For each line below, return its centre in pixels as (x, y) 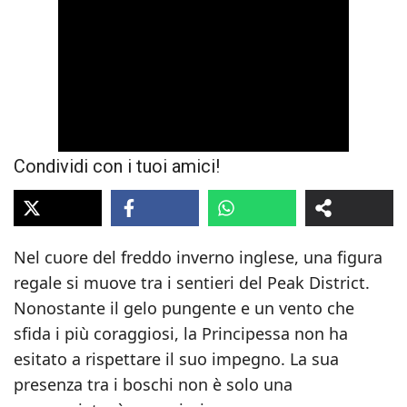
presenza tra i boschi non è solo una (153, 384)
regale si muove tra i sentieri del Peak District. (192, 283)
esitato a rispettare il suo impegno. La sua (176, 359)
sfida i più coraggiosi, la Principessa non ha (181, 333)
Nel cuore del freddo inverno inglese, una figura (198, 257)
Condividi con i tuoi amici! (117, 166)
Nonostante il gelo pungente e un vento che (184, 308)
